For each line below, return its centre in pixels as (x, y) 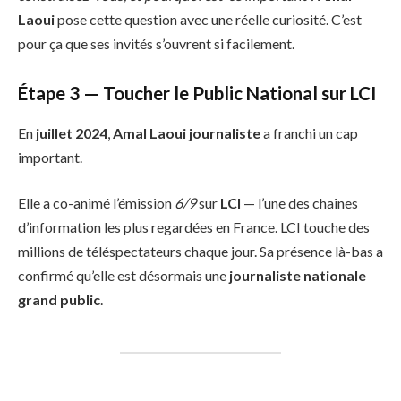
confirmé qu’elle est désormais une (124, 276)
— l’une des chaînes (299, 203)
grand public (59, 300)
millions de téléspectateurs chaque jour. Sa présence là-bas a (200, 252)
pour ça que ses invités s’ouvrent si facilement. (156, 43)
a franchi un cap (309, 132)
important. (50, 157)
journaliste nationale (298, 276)
